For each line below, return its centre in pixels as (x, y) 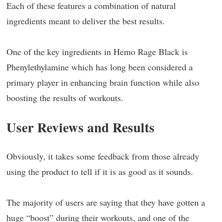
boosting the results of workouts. (65, 98)
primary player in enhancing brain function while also (103, 82)
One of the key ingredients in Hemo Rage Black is (97, 52)
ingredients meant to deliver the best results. (86, 21)
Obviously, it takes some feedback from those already (103, 156)
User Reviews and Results (81, 127)
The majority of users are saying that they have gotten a (106, 202)
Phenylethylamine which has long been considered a (100, 67)
